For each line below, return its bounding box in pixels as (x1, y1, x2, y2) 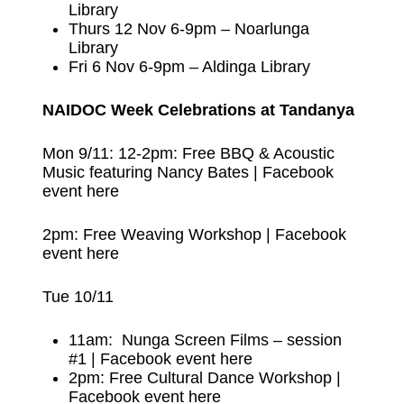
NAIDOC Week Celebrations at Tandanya (41, 100, 354, 119)
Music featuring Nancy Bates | (41, 162, 262, 181)
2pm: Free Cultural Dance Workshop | (69, 368, 342, 387)
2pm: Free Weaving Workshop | (41, 225, 275, 243)
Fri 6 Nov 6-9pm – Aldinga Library (69, 57, 311, 76)
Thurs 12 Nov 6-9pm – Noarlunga (69, 19, 310, 38)
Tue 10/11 (41, 287, 114, 306)
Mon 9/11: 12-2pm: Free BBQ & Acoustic (41, 143, 335, 162)
